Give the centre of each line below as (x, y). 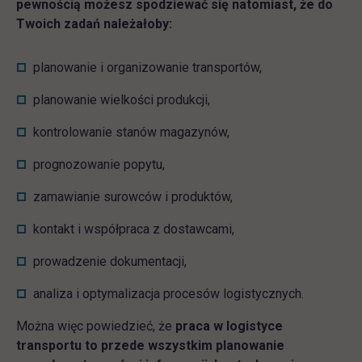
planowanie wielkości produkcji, (122, 100)
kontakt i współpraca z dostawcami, (134, 229)
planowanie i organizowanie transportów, (147, 67)
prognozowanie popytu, (99, 164)
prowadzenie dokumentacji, (110, 261)
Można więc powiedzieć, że (96, 326)
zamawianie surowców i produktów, (133, 197)
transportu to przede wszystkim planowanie (150, 345)
